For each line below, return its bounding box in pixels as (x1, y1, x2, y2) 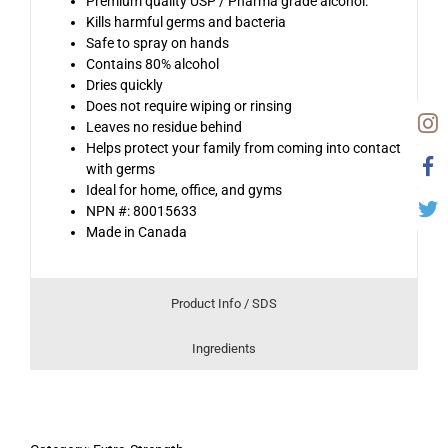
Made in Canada (86, 224, 187, 241)
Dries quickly (86, 77, 163, 94)
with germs (86, 161, 155, 178)
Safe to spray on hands (86, 35, 229, 52)
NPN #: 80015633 (86, 203, 197, 220)
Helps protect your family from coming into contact (86, 140, 401, 157)
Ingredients (192, 341, 256, 357)
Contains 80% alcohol (86, 56, 219, 73)
